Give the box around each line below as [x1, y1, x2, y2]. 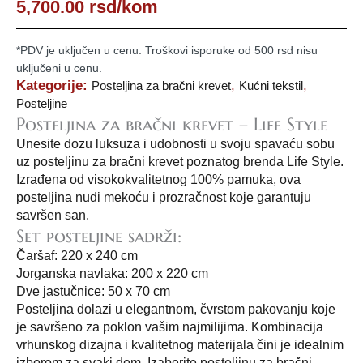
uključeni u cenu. [16, 61, 102, 75]
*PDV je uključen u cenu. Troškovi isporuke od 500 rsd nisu [16, 43, 318, 57]
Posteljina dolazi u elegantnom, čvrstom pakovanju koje [16, 301, 335, 316]
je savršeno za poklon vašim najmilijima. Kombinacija [16, 319, 323, 334]
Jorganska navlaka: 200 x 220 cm [16, 266, 208, 280]
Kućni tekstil [239, 78, 303, 92]
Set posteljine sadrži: [16, 224, 181, 247]
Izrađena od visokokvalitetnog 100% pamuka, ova [16, 172, 301, 186]
